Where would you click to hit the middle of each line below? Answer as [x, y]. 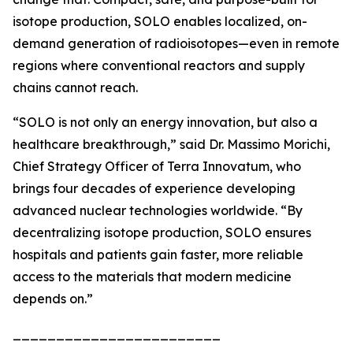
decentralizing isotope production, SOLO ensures [162, 232]
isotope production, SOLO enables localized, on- [160, 21]
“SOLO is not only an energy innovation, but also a [165, 122]
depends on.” [53, 299]
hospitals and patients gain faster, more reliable [158, 255]
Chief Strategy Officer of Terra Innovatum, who [157, 166]
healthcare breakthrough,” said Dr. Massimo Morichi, [171, 144]
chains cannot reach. [75, 87]
